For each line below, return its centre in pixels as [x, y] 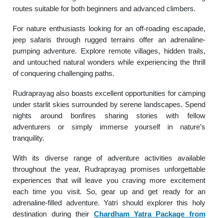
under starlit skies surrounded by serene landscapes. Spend [109, 104]
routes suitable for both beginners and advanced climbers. [104, 8]
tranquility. [29, 138]
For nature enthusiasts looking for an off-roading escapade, [109, 28]
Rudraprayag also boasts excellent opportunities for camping [109, 93]
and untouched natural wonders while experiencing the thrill [109, 62]
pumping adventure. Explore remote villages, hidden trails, [109, 51]
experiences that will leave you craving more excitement [109, 180]
